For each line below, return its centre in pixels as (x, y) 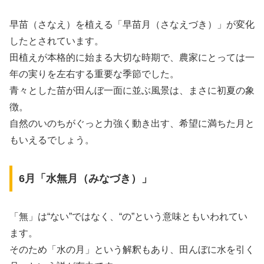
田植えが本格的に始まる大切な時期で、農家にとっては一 (132, 58)
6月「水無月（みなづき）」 (85, 178)
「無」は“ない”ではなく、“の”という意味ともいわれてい (128, 216)
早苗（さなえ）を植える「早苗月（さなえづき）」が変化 (132, 25)
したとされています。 (57, 41)
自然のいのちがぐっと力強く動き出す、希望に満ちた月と (132, 124)
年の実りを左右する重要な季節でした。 (94, 74)
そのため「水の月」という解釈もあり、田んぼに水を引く (132, 249)
